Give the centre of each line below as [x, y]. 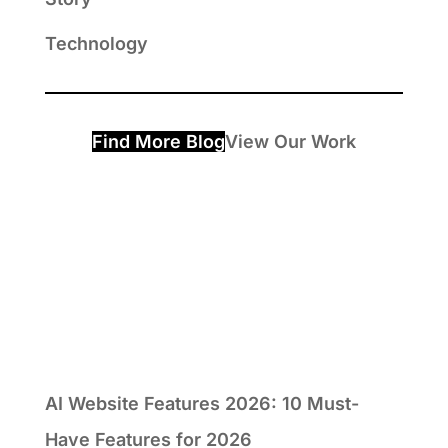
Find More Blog [158, 141]
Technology [96, 43]
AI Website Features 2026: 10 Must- [201, 403]
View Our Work [290, 141]
